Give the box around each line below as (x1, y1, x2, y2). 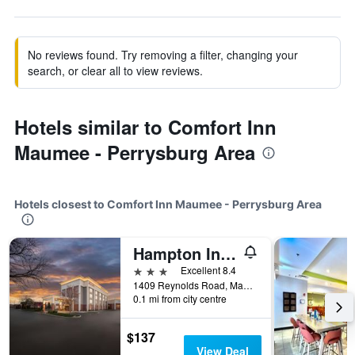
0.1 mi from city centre (133, 292, 227, 305)
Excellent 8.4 (181, 263, 236, 277)
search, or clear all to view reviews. (28, 63, 203, 78)
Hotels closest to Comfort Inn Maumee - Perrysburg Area (14, 197, 322, 211)
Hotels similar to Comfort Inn (14, 113, 277, 140)
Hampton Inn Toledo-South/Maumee (220, 242, 236, 265)
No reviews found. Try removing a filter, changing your (28, 47, 298, 63)
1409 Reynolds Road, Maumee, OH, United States (243, 278, 253, 292)
